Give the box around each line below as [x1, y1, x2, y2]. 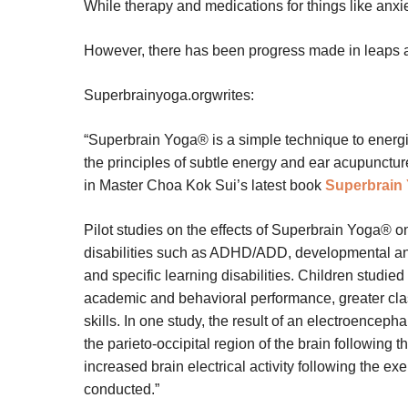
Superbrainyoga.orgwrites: [84, 87, 254, 104]
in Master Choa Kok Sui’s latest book [84, 178, 325, 194]
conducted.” [84, 382, 159, 398]
